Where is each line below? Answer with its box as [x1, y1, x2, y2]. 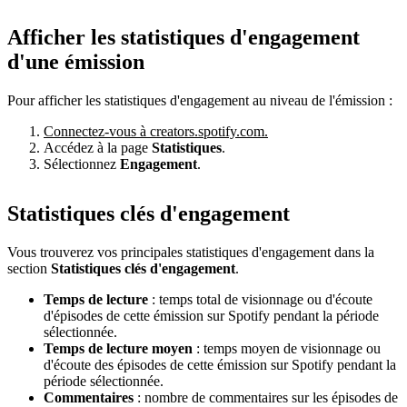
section [7, 260, 51, 276]
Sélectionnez [44, 155, 120, 172]
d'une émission [7, 49, 144, 74]
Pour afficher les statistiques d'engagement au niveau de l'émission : [7, 92, 392, 108]
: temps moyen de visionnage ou [193, 340, 381, 356]
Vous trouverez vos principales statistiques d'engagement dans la [7, 243, 374, 260]
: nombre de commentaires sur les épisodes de [134, 389, 398, 405]
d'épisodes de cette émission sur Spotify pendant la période [44, 307, 379, 323]
